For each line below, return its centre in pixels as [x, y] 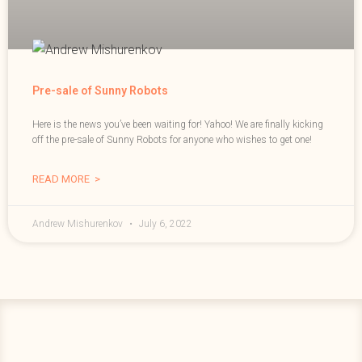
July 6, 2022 [164, 224]
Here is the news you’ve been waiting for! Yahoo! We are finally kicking [178, 125]
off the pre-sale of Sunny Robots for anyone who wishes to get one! [172, 140]
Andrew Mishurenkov [79, 224]
